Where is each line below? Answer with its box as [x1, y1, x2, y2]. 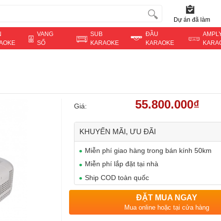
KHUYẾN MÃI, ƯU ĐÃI [79, 127, 156, 136]
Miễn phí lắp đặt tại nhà [85, 160, 158, 168]
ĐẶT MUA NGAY [136, 193, 197, 202]
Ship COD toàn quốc [85, 173, 149, 182]
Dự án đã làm [174, 16, 210, 23]
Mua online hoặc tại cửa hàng [124, 203, 209, 211]
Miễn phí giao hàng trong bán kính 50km [85, 147, 212, 154]
